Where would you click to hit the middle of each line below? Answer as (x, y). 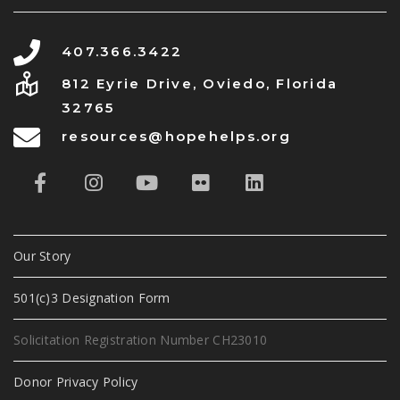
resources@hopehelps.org (176, 136)
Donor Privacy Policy (76, 381)
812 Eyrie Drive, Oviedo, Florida (200, 83)
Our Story (42, 255)
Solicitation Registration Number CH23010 (141, 339)
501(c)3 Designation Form (92, 297)
